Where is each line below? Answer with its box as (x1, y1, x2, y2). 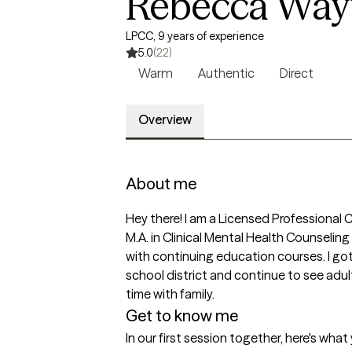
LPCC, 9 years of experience (126, 29, 264, 43)
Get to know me (126, 306, 238, 325)
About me (126, 174, 196, 193)
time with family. (126, 286, 217, 302)
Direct (280, 65, 313, 81)
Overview (138, 112, 192, 127)
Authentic (198, 65, 255, 81)
